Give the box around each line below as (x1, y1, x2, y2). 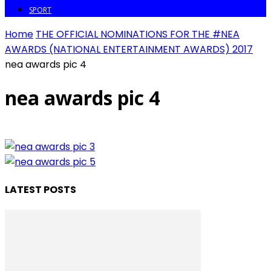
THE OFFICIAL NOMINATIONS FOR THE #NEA (36, 27, 240, 41)
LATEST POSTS (5, 182, 76, 197)
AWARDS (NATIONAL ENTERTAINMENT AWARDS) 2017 (5, 42, 253, 56)
